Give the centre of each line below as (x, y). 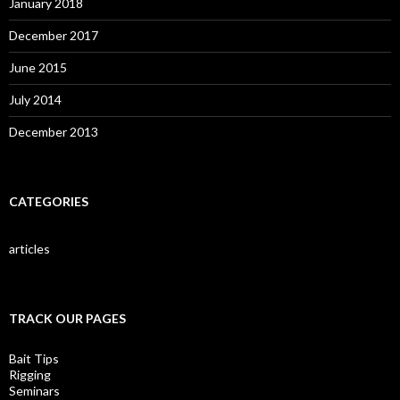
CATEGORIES (49, 201)
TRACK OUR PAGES (67, 318)
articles (29, 249)
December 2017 (54, 35)
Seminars (34, 391)
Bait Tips (34, 358)
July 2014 (35, 100)
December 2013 (54, 132)
